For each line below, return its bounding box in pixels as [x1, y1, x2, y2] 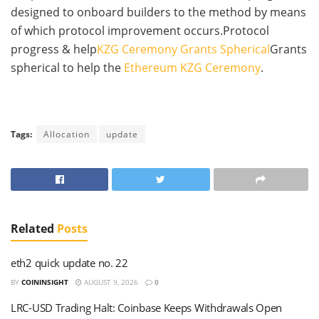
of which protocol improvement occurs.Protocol [11, 23, 269, 39]
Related [11, 221, 54, 237]
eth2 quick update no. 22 [11, 256, 128, 271]
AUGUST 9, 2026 [82, 277, 138, 288]
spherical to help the [11, 60, 124, 76]
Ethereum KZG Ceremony [124, 60, 261, 76]
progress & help [11, 41, 97, 58]
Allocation [43, 128, 90, 141]
